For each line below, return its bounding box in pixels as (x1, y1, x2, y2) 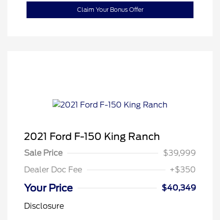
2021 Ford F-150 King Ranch (24, 131, 160, 143)
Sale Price (24, 148, 62, 158)
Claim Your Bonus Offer (77, 5, 143, 13)
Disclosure (24, 201, 64, 211)
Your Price (24, 182, 73, 194)
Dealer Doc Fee (24, 165, 82, 175)
